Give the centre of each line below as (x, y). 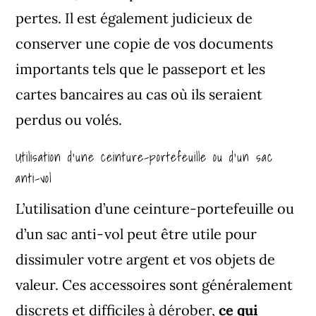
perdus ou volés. (69, 119)
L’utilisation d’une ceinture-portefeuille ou (155, 208)
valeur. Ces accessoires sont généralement (154, 284)
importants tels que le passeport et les (141, 68)
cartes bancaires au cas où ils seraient (139, 94)
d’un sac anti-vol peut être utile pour (136, 233)
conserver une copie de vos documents (145, 43)
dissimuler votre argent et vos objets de (146, 259)
